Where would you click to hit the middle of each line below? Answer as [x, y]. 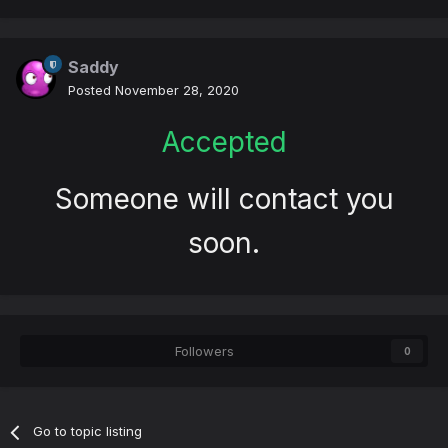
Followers [204, 351]
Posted [91, 90]
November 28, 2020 [177, 90]
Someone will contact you [224, 199]
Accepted [224, 142]
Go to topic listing [88, 431]
